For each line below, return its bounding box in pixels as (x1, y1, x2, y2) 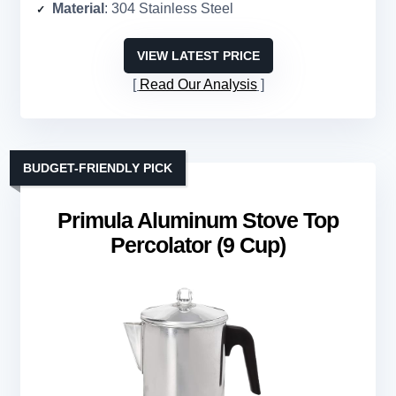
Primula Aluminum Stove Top (57, 208, 339, 233)
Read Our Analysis (139, 77, 257, 93)
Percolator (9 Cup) (110, 232, 286, 258)
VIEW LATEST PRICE (136, 49, 260, 64)
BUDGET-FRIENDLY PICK (23, 161, 172, 176)
